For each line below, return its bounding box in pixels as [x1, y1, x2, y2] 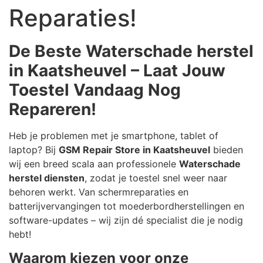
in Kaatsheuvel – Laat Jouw [9, 60, 225, 81]
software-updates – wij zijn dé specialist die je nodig [9, 214, 243, 227]
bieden [210, 144, 243, 156]
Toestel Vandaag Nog [9, 80, 181, 100]
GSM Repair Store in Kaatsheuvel [59, 144, 210, 156]
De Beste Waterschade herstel [9, 41, 254, 62]
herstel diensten [9, 172, 85, 184]
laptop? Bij [9, 144, 59, 156]
